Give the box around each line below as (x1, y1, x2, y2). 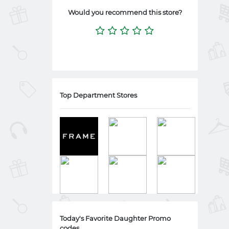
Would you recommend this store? (68, 8, 182, 16)
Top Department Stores (60, 91, 137, 99)
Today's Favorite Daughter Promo (60, 214, 171, 222)
